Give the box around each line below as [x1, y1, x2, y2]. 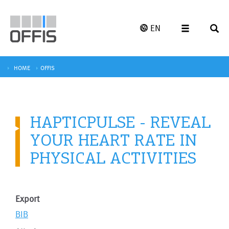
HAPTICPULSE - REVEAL [30, 112, 211, 132]
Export [15, 194, 39, 203]
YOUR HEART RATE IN [30, 130, 197, 150]
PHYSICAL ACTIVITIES [30, 148, 196, 168]
